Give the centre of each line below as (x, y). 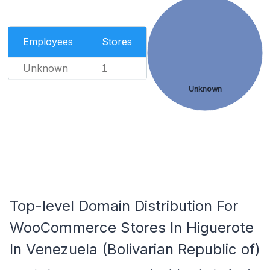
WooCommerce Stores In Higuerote (132, 228)
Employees (48, 42)
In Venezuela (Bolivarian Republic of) (135, 249)
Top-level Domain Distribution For (124, 206)
